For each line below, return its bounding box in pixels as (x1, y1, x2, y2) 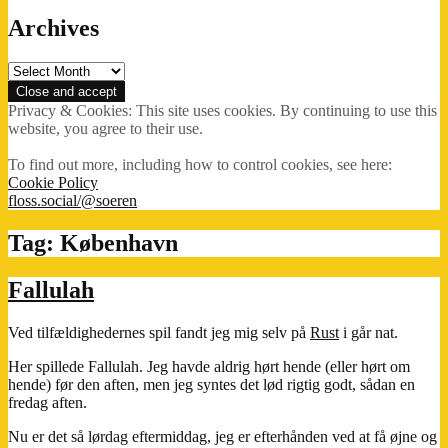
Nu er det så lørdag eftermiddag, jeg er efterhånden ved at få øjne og (8, 427, 437, 445)
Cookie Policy (8, 174, 98, 192)
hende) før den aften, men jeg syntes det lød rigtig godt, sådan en (8, 375, 415, 393)
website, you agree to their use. (8, 120, 203, 138)
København (60, 230, 178, 257)
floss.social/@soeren (8, 192, 137, 210)
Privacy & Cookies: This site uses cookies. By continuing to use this (8, 102, 437, 120)
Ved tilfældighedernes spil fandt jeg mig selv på (8, 323, 310, 341)
